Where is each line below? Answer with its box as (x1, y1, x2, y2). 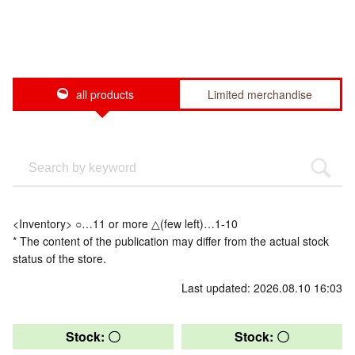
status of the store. (13, 250, 106, 266)
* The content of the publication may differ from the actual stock (13, 232, 329, 249)
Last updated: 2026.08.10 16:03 (181, 279, 342, 296)
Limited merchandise (208, 86, 312, 102)
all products (75, 86, 134, 102)
